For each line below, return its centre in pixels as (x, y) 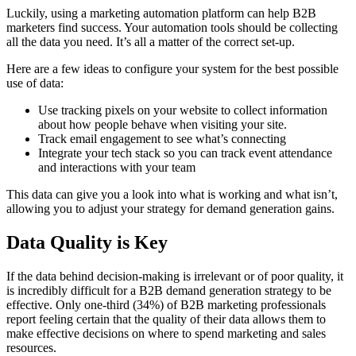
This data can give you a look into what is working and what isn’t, (172, 194)
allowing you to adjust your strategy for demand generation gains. (170, 208)
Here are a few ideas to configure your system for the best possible (172, 68)
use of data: (35, 83)
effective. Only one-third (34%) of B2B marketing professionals (166, 304)
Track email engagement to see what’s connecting (162, 138)
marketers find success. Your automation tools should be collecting (172, 27)
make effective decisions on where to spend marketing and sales (166, 333)
